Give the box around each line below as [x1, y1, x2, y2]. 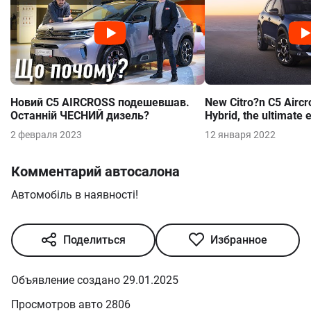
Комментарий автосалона [11, 196, 180, 213]
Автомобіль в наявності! [11, 221, 138, 235]
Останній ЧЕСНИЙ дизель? [10, 142, 149, 155]
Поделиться [63, 267, 126, 280]
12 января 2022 [205, 162, 276, 174]
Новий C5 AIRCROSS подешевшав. [10, 129, 190, 142]
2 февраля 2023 [10, 162, 82, 174]
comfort [205, 155, 244, 169]
